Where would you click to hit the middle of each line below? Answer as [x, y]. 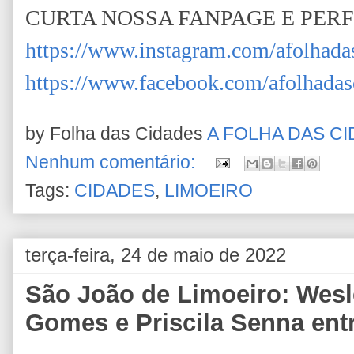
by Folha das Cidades [116, 134]
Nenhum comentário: [113, 162]
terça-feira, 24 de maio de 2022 [156, 254]
